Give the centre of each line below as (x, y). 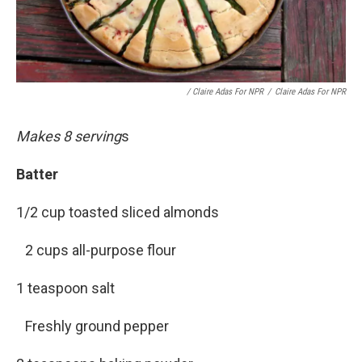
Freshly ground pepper (97, 326)
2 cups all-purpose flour (101, 250)
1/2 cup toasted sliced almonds (118, 212)
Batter (37, 174)
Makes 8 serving (69, 136)
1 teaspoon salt (70, 288)
